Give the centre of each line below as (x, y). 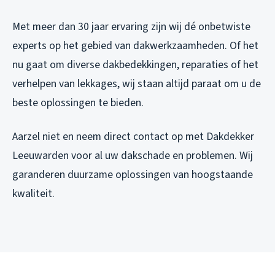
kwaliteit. (33, 193)
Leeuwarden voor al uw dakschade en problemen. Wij (133, 155)
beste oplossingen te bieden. (78, 103)
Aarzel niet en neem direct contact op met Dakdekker (133, 136)
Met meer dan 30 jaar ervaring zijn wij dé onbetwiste (131, 26)
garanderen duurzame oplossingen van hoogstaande (133, 174)
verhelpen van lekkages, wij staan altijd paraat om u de (137, 83)
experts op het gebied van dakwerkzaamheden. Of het (135, 45)
